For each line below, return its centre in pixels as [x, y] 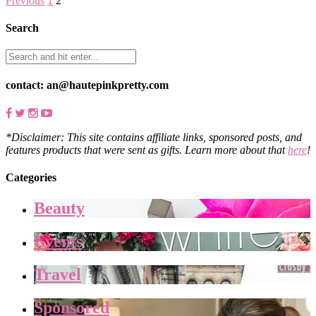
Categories [31, 177]
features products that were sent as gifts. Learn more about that [147, 150]
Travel [57, 275]
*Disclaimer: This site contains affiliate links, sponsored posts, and [154, 137]
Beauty [59, 208]
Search [22, 28]
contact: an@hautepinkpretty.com [87, 85]
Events [58, 242]
